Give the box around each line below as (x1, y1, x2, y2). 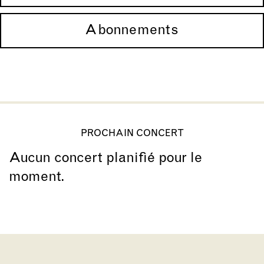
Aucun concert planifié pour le (9, 151, 202, 166)
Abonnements (85, 23, 179, 38)
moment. (9, 170, 65, 184)
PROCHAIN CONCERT (80, 128, 184, 138)
